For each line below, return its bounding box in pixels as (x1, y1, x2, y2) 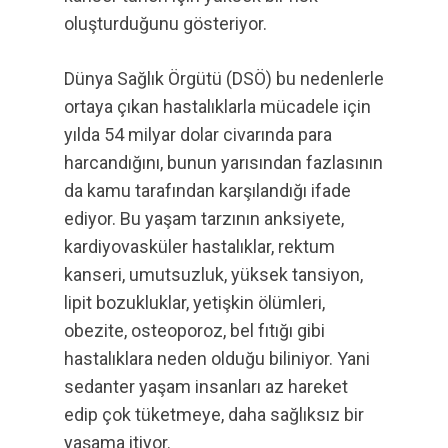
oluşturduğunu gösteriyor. (64, 13, 267, 34)
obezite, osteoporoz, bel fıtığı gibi (64, 320, 325, 341)
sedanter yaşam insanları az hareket (64, 376, 348, 397)
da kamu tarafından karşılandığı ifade (64, 180, 351, 201)
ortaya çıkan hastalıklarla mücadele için (64, 96, 371, 117)
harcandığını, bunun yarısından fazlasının (64, 152, 383, 173)
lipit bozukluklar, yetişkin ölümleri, (64, 292, 325, 313)
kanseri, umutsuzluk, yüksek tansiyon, (64, 264, 363, 285)
